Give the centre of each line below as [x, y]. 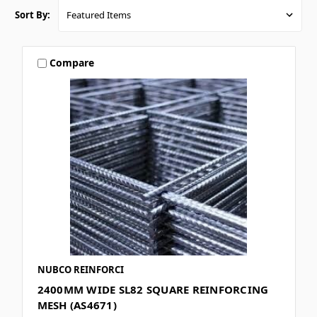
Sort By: [33, 15]
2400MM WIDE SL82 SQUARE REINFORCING [153, 289]
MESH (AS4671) [77, 305]
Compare [72, 63]
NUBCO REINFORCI [80, 269]
